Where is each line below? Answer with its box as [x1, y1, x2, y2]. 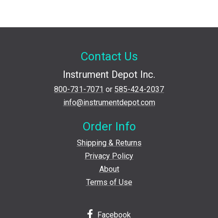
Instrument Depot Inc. [63, 68, 155, 80]
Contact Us [80, 49, 138, 63]
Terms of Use [86, 177, 132, 187]
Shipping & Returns [76, 138, 142, 147]
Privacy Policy [85, 151, 133, 161]
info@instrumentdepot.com [63, 97, 155, 107]
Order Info [82, 119, 136, 133]
